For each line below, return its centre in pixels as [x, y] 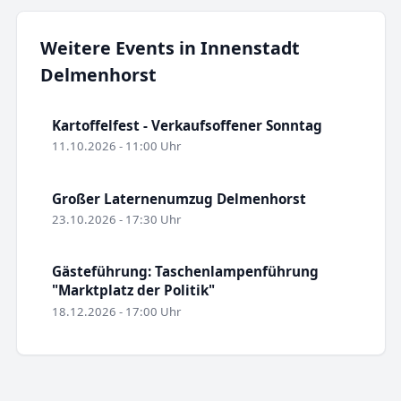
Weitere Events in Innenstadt [170, 48]
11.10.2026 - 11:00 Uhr [116, 146]
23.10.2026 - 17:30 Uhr [116, 219]
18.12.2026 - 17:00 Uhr [116, 311]
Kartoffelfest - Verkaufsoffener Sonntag [187, 125]
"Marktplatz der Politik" [133, 290]
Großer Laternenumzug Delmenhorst [179, 198]
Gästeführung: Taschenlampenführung [185, 272]
